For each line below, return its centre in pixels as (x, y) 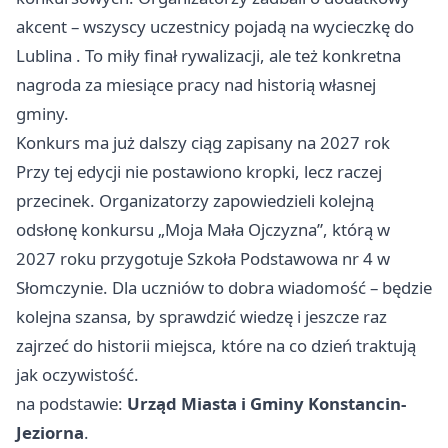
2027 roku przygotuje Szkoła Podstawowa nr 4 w (203, 259)
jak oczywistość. (77, 375)
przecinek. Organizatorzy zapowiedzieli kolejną (195, 201)
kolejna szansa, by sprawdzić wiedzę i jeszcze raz (201, 317)
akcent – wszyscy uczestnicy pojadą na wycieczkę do (215, 27)
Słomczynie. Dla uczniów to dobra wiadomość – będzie (224, 288)
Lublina (44, 56)
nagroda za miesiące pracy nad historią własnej (196, 85)
